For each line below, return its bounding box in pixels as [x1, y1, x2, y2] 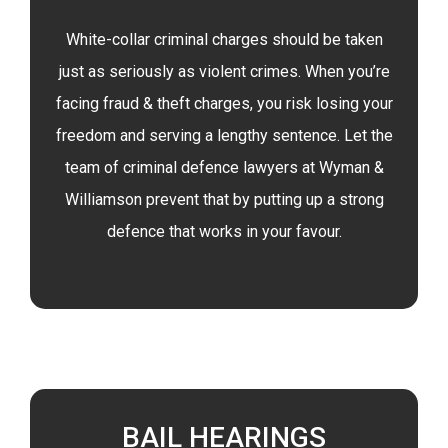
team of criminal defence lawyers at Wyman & [64, 158, 384, 177]
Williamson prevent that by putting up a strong [64, 190, 384, 209]
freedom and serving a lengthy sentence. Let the [55, 126, 393, 145]
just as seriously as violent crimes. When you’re [58, 62, 390, 81]
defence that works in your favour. [106, 222, 342, 241]
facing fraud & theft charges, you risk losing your [55, 94, 393, 113]
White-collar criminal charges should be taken [65, 30, 383, 49]
